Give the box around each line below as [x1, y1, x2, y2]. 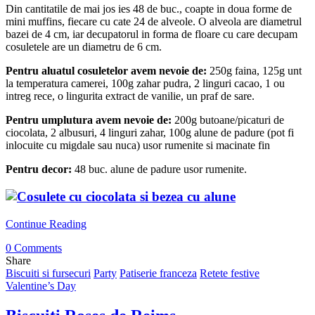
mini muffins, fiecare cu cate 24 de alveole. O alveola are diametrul [6, 15, 302, 28]
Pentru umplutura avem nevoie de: [6, 114, 172, 127]
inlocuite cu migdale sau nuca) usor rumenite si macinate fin [6, 139, 270, 152]
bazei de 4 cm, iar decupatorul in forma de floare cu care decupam [6, 28, 297, 41]
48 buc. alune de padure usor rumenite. [72, 163, 247, 176]
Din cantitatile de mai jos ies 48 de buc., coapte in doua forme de [6, 3, 292, 15]
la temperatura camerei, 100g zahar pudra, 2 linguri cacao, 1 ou [6, 77, 285, 90]
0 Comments [6, 241, 62, 254]
